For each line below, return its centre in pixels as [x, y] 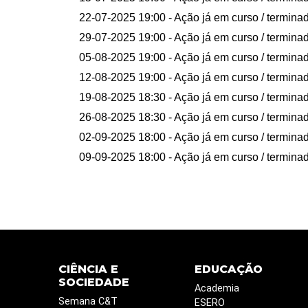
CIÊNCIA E [88, 269]
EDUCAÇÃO [228, 269]
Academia [217, 289]
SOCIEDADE [93, 283]
